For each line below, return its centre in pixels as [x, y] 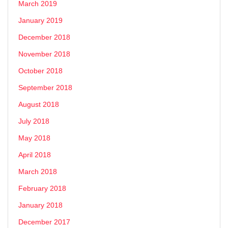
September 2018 [45, 87]
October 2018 [40, 70]
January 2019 [40, 20]
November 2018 [44, 54]
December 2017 [44, 222]
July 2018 [34, 121]
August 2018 [39, 104]
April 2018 [35, 154]
